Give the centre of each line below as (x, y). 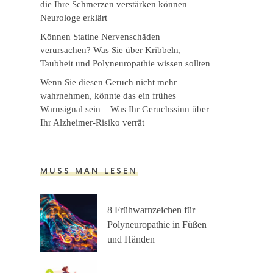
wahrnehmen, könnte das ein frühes (108, 95)
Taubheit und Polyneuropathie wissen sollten (125, 63)
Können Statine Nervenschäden (100, 36)
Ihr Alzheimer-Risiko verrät (92, 122)
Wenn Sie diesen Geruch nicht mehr (108, 82)
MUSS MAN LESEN (89, 172)
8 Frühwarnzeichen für (151, 210)
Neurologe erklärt (74, 17)
